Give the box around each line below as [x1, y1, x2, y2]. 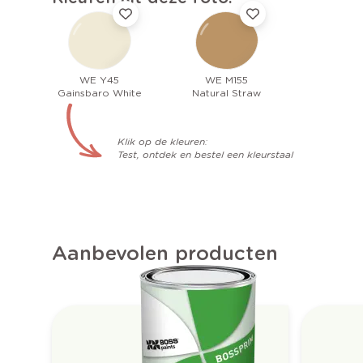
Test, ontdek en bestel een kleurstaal [117, 147, 293, 160]
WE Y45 [79, 73, 119, 86]
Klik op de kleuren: [117, 135, 207, 147]
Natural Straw [192, 86, 261, 99]
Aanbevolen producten [52, 241, 278, 265]
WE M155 [205, 73, 248, 86]
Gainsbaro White [57, 86, 142, 99]
